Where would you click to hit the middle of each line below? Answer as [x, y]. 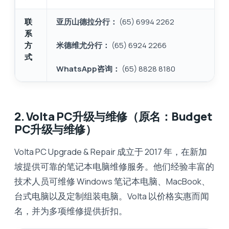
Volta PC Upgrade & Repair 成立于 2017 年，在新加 [111, 151]
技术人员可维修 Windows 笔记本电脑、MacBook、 [112, 181]
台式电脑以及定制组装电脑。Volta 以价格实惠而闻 [112, 196]
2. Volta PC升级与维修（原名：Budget [113, 116]
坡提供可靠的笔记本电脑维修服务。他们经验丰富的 [114, 166]
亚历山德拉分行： [87, 21]
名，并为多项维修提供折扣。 [71, 211]
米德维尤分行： [83, 45]
